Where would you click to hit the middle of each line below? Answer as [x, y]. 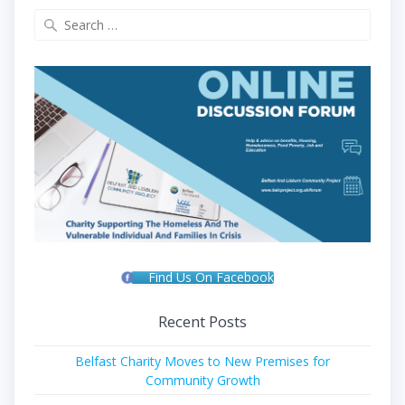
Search [222, 18]
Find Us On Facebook [211, 277]
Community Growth [202, 380]
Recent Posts [202, 321]
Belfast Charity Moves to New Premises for [202, 361]
